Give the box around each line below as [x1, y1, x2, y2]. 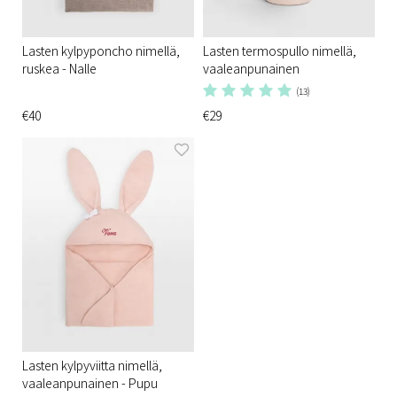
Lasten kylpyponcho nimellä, [22, 41, 180, 59]
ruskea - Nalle [22, 58, 97, 77]
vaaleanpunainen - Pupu [22, 374, 158, 392]
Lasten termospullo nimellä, [203, 41, 356, 59]
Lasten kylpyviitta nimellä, [22, 356, 162, 374]
